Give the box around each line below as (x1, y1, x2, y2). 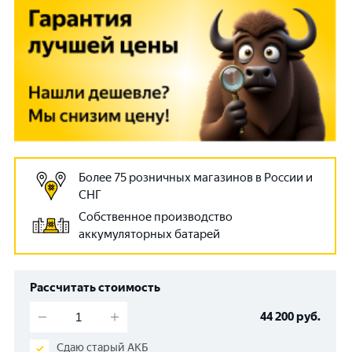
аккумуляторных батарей (79, 227, 220, 242)
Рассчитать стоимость (30, 280, 160, 295)
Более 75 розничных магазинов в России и (79, 170, 313, 185)
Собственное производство (79, 210, 233, 225)
